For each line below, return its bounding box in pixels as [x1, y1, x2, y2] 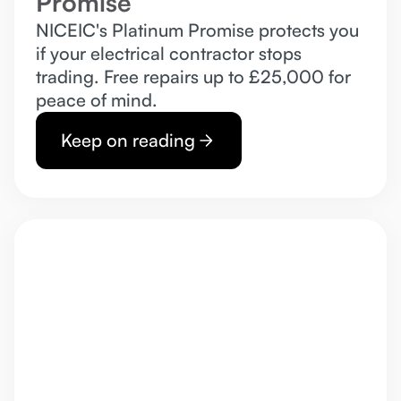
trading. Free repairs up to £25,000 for [36, 64, 351, 88]
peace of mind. [36, 88, 158, 111]
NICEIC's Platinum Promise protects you [36, 18, 359, 41]
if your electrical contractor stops [36, 41, 302, 64]
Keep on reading [61, 128, 195, 151]
